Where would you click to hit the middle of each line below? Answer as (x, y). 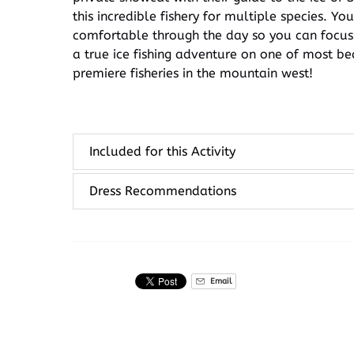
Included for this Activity (162, 152)
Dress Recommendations (163, 191)
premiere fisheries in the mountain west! (193, 73)
